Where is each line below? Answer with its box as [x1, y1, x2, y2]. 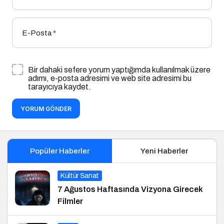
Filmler [57, 196, 83, 205]
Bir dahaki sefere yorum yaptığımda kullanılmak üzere [28, 65, 210, 74]
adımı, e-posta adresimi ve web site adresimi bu [28, 73, 191, 82]
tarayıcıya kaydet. [28, 82, 91, 91]
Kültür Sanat [60, 171, 99, 179]
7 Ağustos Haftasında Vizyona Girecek [57, 184, 203, 193]
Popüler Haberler [29, 146, 89, 155]
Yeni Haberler [140, 146, 188, 155]
